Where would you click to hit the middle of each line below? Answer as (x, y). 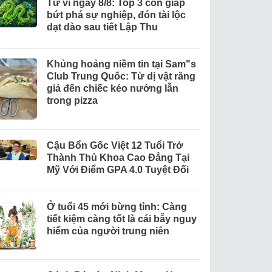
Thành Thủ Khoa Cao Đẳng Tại (118, 158)
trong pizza (72, 101)
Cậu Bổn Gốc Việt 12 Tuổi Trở (114, 146)
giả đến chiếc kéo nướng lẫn (112, 89)
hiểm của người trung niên (108, 231)
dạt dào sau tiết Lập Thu (102, 27)
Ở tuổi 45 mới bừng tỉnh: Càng (117, 207)
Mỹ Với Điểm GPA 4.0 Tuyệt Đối (117, 170)
